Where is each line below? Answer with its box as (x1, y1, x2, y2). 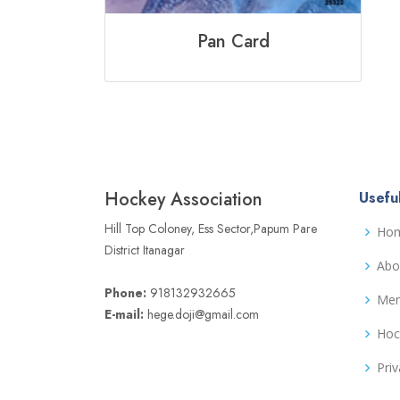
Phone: (104, 284, 146, 303)
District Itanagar (104, 241, 185, 260)
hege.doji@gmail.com (144, 305, 259, 324)
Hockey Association (104, 187, 262, 213)
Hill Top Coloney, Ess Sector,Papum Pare (104, 220, 317, 238)
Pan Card (196, 29, 270, 55)
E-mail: (104, 305, 144, 324)
